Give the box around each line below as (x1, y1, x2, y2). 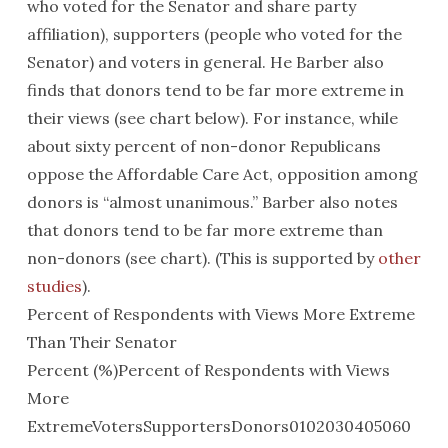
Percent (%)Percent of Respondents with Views (26, 360, 390, 380)
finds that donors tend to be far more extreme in (26, 80, 404, 100)
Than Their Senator (26, 332, 177, 352)
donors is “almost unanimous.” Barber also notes (26, 192, 398, 212)
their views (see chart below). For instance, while (26, 108, 398, 128)
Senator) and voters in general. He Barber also (26, 52, 384, 72)
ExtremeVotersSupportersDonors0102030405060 (26, 416, 411, 436)
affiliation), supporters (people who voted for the (26, 24, 402, 44)
